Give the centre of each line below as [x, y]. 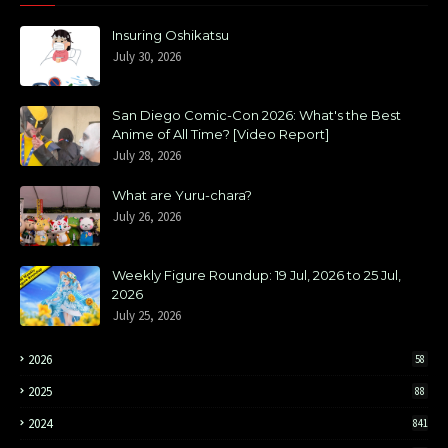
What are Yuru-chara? [182, 195]
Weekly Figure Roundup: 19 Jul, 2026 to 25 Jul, [256, 275]
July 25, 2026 [147, 315]
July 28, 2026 [147, 155]
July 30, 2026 [147, 56]
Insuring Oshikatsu [170, 35]
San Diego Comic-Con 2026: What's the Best [256, 115]
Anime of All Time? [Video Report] [220, 134]
